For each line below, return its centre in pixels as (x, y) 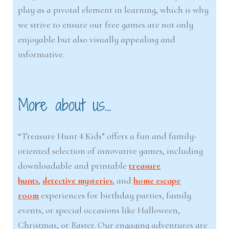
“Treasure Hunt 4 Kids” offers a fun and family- (108, 136)
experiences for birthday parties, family (115, 195)
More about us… (65, 105)
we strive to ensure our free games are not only (106, 25)
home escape (157, 180)
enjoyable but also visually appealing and (97, 40)
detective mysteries (78, 180)
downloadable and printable (74, 165)
